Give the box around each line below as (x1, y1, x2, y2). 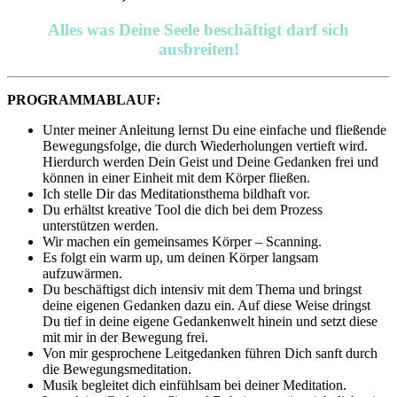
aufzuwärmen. (43, 265, 122, 281)
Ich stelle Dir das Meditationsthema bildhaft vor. (43, 185, 310, 201)
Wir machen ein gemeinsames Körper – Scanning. (43, 233, 322, 249)
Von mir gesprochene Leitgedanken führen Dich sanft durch (43, 345, 378, 361)
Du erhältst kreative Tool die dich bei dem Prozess (43, 201, 323, 217)
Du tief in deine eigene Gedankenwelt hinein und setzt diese (43, 313, 378, 329)
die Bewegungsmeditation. (43, 361, 191, 377)
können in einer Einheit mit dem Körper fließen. (43, 169, 310, 185)
